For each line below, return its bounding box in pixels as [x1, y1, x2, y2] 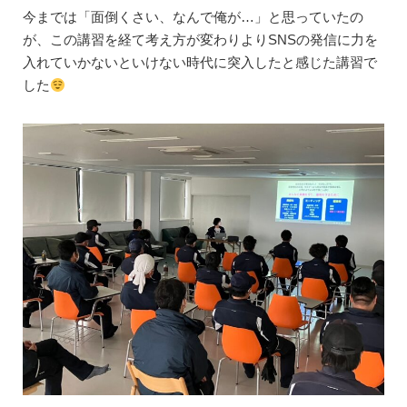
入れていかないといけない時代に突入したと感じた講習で [22, 55, 377, 71]
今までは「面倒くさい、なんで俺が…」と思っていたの [22, 9, 363, 25]
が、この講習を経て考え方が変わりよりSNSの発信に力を [22, 32, 378, 48]
